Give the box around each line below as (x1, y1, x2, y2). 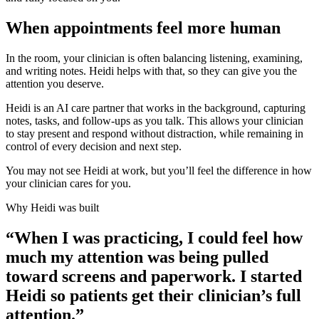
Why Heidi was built (6, 201, 99, 214)
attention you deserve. (6, 77, 104, 90)
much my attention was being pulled (6, 247, 268, 266)
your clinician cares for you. (6, 177, 131, 189)
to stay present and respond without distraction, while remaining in (6, 127, 303, 140)
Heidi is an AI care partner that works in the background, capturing (6, 101, 305, 114)
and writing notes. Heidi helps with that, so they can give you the (6, 64, 297, 77)
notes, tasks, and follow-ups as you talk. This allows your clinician (6, 114, 303, 127)
